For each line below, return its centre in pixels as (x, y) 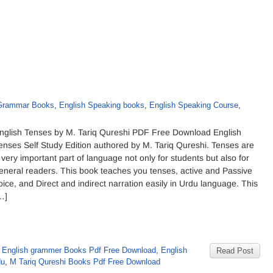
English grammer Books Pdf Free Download (79, 250)
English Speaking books (102, 105)
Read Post (235, 251)
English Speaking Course (194, 105)
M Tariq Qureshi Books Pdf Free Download (85, 262)
